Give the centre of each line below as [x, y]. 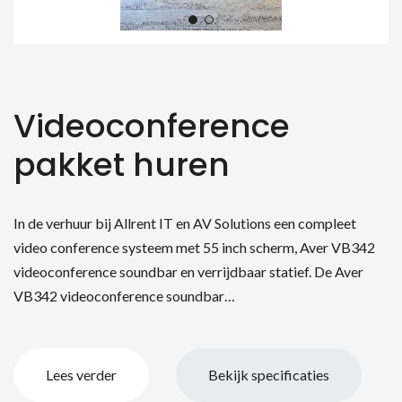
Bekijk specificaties [269, 374]
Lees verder [81, 374]
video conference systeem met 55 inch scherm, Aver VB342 [194, 247]
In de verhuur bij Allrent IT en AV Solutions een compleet [185, 223]
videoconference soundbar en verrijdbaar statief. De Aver [188, 271]
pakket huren [122, 164]
